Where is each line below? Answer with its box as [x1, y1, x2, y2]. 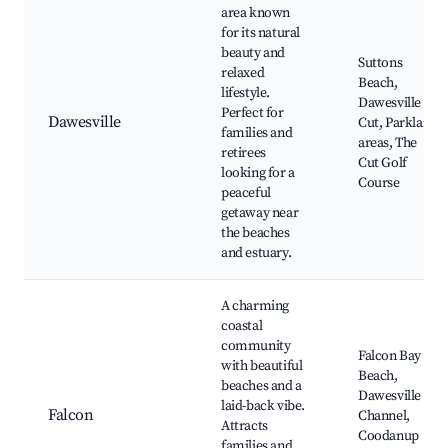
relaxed [221, 64, 265, 83]
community [221, 337, 291, 356]
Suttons [358, 54, 403, 73]
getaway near [221, 204, 299, 223]
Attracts [221, 417, 268, 436]
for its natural [221, 24, 300, 43]
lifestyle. [221, 84, 270, 103]
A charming [221, 297, 289, 316]
